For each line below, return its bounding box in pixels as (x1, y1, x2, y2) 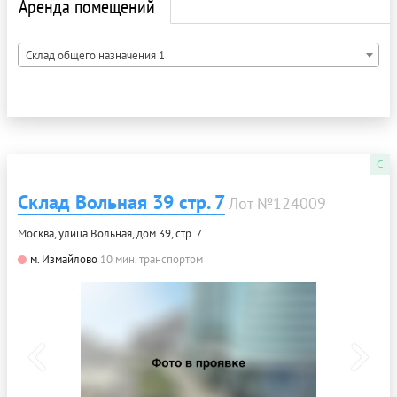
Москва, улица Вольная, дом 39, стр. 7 (18, 226, 202, 242)
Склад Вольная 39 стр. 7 (18, 190, 225, 215)
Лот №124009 (229, 193, 326, 214)
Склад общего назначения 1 (26, 48, 165, 64)
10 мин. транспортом (100, 252, 203, 268)
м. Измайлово (30, 252, 97, 268)
